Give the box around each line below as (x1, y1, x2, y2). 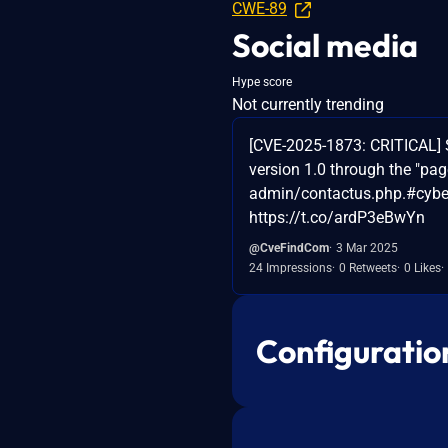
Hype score (232, 74, 292, 89)
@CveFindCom (249, 240, 329, 255)
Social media (232, 24, 418, 65)
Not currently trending (232, 94, 384, 114)
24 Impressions (249, 260, 332, 275)
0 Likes (404, 260, 441, 275)
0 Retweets (339, 260, 397, 275)
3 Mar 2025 (336, 240, 398, 255)
